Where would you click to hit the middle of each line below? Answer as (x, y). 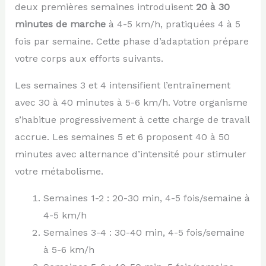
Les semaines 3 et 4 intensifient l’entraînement (122, 85)
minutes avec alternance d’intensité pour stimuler (130, 154)
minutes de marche (60, 24)
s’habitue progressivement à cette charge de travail (132, 119)
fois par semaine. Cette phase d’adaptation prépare (132, 41)
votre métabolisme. (59, 171)
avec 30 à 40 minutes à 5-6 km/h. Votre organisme (131, 102)
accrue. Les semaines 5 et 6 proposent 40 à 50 (122, 137)
